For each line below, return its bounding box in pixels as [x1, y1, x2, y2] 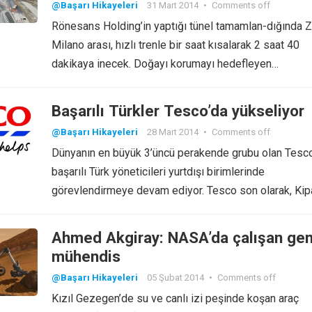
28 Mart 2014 [147, 127, 198, 137]
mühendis [52, 247, 120, 265]
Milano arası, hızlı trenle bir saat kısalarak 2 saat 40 [52, 38, 299, 52]
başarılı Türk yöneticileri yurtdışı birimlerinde [52, 165, 265, 178]
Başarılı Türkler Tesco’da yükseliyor [52, 102, 304, 120]
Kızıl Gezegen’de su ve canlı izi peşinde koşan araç [52, 292, 299, 305]
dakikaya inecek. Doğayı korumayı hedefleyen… [52, 57, 279, 70]
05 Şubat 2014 [147, 272, 204, 283]
